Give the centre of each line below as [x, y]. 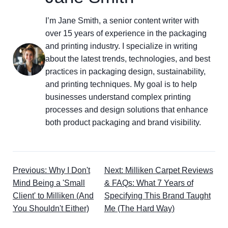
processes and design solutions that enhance [127, 110]
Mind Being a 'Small [49, 183]
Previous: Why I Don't [51, 170]
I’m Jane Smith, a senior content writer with [122, 21]
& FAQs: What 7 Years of [149, 183]
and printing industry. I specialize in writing [121, 46]
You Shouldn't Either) [51, 208]
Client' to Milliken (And [53, 196]
